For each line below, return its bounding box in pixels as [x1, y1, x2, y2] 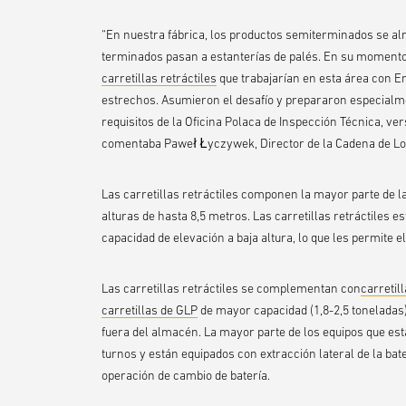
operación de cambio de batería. [101, 368, 270, 383]
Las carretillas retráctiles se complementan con [101, 281, 361, 296]
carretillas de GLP [101, 303, 198, 318]
